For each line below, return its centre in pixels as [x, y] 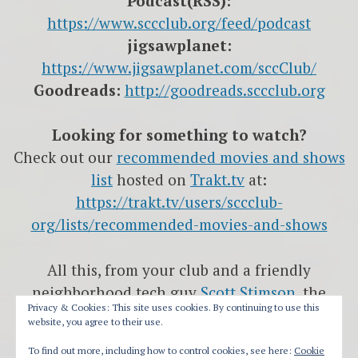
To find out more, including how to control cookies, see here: [161, 350]
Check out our [65, 157]
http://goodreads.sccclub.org [225, 89]
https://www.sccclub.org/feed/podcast [179, 22]
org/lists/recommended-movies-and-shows [179, 225]
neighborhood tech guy [116, 292]
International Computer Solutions [157, 336]
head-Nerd [179, 314]
